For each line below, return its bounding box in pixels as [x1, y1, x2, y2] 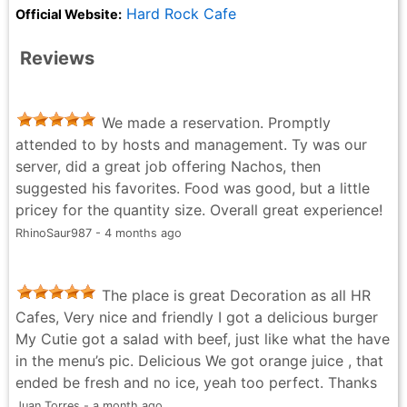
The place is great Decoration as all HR [97, 285, 371, 304]
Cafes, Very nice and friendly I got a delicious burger [15, 307, 378, 326]
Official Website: [15, 5, 122, 22]
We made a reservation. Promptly [97, 113, 331, 132]
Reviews [20, 46, 94, 69]
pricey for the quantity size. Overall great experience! [15, 200, 382, 219]
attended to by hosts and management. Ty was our [15, 134, 367, 154]
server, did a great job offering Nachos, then [15, 156, 321, 175]
